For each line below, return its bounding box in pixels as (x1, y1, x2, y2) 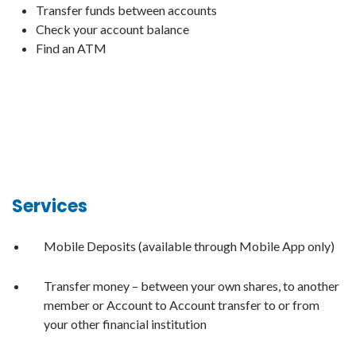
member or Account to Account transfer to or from (44, 297, 319, 313)
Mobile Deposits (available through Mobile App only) (44, 238, 335, 254)
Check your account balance (36, 21, 189, 37)
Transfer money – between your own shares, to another (44, 278, 339, 294)
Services (12, 194, 87, 219)
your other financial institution (44, 316, 207, 332)
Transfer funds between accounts (36, 2, 217, 18)
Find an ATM (36, 41, 106, 56)
